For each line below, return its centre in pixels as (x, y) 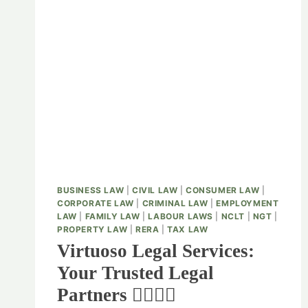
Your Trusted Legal (135, 273)
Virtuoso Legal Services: (156, 251)
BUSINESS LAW (91, 190)
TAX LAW (188, 230)
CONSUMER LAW (223, 190)
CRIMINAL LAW (175, 203)
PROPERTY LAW (92, 230)
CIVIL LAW (155, 190)
